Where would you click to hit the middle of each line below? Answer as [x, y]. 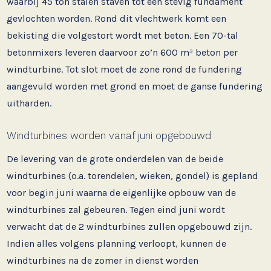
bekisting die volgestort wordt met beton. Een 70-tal [123, 35]
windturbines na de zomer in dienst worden [103, 260]
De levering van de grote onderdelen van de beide [115, 158]
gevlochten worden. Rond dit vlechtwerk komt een [117, 18]
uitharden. [29, 103]
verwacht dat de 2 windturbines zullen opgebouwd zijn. [129, 226]
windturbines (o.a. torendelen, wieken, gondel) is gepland [133, 175]
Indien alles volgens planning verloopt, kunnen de [117, 243]
